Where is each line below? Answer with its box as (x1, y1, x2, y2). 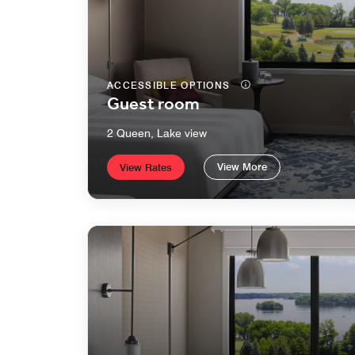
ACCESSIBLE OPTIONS (107, 78, 234, 91)
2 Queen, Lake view (107, 126, 207, 139)
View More (217, 159, 267, 173)
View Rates (120, 160, 172, 174)
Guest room (107, 90, 200, 118)
